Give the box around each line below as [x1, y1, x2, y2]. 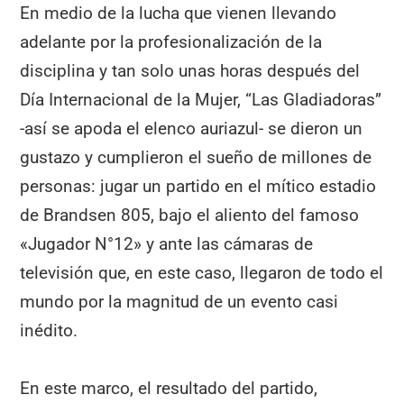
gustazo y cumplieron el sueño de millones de [20, 146, 372, 168]
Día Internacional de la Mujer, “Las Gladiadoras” [20, 88, 382, 110]
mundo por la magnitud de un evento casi [20, 290, 339, 312]
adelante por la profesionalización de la [20, 31, 323, 52]
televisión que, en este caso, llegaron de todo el [20, 262, 384, 283]
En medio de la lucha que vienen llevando [20, 2, 337, 23]
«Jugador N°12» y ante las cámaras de [20, 233, 314, 254]
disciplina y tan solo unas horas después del [20, 60, 361, 81]
